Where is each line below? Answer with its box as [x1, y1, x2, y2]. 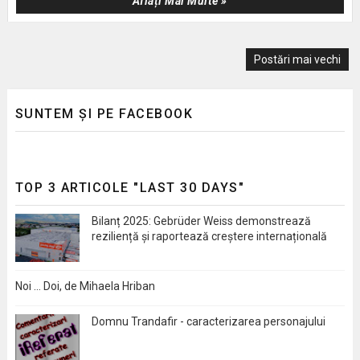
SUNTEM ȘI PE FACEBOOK [14, 106, 194, 122]
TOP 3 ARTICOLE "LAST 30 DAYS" [14, 180, 245, 196]
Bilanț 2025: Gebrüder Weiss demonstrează [91, 215, 311, 228]
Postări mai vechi [254, 53, 342, 67]
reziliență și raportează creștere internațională [91, 230, 327, 243]
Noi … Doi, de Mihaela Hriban [14, 280, 155, 293]
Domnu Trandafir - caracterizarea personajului [91, 315, 325, 329]
